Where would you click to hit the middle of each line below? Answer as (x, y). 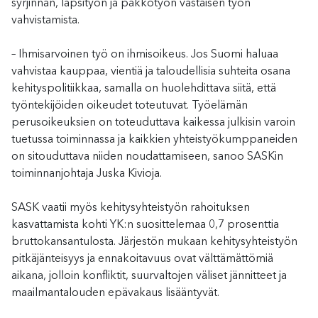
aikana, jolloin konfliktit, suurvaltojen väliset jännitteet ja (149, 276)
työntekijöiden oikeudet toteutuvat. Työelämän (130, 105)
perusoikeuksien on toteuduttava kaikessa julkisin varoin (153, 122)
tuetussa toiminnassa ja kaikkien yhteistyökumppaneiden (154, 139)
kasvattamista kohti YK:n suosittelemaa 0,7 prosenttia (145, 225)
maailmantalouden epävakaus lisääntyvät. (115, 293)
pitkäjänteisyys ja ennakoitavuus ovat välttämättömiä (142, 259)
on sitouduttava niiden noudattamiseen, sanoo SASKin (147, 157)
